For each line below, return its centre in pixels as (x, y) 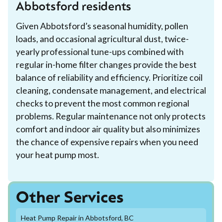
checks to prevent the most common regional (103, 103)
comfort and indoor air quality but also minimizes (108, 129)
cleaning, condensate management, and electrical (111, 90)
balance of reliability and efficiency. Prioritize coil (109, 77)
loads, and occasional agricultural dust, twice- (102, 39)
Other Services (70, 198)
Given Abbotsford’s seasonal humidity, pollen (102, 26)
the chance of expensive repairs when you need (107, 142)
